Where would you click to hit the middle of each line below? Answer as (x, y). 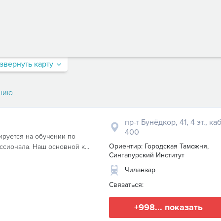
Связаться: (126, 185)
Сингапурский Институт (147, 155)
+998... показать (168, 207)
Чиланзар (140, 170)
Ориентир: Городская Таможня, (159, 146)
